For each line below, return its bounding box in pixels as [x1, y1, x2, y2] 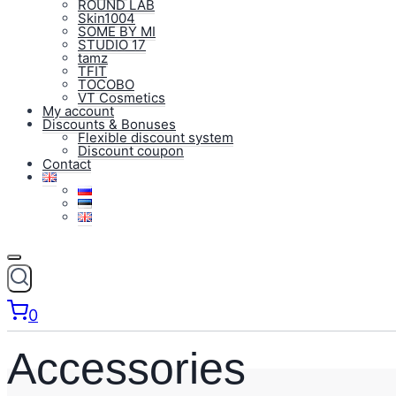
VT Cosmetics [78, 89, 165, 106]
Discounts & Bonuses [42, 116, 176, 133]
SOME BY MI [78, 23, 156, 40]
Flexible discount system [78, 129, 233, 146]
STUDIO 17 [78, 36, 146, 53]
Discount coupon [78, 142, 184, 159]
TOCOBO [78, 76, 134, 93]
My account [42, 103, 114, 119]
